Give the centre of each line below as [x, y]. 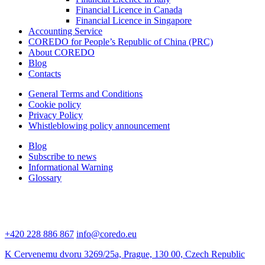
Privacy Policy [56, 115]
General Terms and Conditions [85, 93]
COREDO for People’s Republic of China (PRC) [121, 41]
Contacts [45, 73]
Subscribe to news [62, 156]
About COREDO [62, 52]
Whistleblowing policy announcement [99, 125]
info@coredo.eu [106, 234]
